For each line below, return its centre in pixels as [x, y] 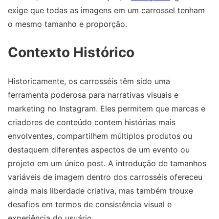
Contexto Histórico [71, 53]
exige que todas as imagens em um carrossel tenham [106, 11]
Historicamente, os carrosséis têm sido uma [89, 81]
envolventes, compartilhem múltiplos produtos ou [100, 136]
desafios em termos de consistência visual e [90, 205]
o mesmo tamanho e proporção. [67, 24]
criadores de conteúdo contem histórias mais [92, 122]
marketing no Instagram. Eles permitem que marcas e [107, 109]
